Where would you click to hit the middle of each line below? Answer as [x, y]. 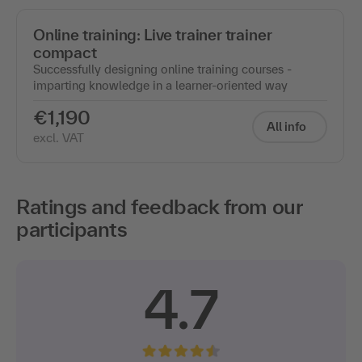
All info [286, 127]
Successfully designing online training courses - [162, 69]
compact [65, 53]
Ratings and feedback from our [159, 207]
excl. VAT [59, 138]
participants [72, 229]
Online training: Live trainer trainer [153, 35]
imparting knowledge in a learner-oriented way [160, 86]
